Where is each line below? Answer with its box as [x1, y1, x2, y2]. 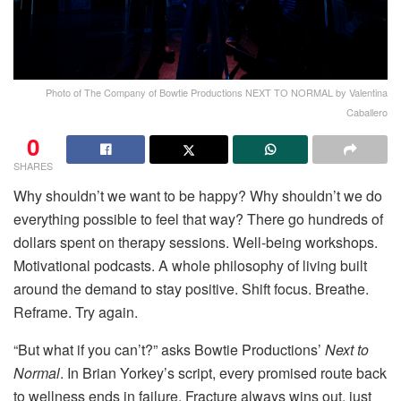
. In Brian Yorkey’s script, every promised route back [60, 362, 387, 383]
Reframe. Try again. [13, 301, 138, 322]
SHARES [13, 158, 53, 173]
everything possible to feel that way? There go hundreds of [13, 208, 383, 229]
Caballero [346, 104, 388, 119]
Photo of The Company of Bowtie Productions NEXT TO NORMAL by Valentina [46, 84, 388, 99]
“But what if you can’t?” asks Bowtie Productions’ [13, 338, 321, 360]
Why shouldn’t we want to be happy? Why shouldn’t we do [13, 184, 382, 206]
